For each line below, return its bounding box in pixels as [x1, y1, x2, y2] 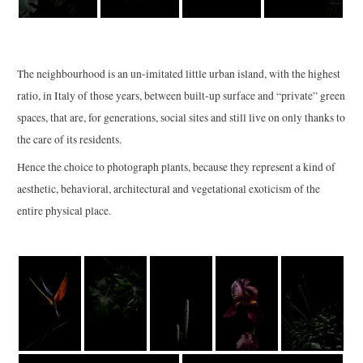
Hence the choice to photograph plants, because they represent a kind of [17, 159, 336, 174]
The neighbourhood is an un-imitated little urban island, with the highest [17, 66, 341, 81]
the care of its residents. [17, 131, 122, 147]
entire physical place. [17, 203, 112, 218]
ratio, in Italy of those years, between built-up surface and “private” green [17, 88, 346, 103]
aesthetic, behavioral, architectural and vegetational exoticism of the [17, 181, 321, 196]
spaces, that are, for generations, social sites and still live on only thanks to [17, 109, 346, 125]
